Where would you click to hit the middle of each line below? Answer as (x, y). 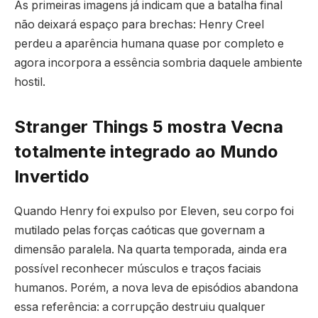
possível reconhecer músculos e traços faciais (138, 269)
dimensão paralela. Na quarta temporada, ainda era (150, 250)
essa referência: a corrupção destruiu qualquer (140, 307)
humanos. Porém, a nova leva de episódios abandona (156, 288)
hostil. (30, 82)
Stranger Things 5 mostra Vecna (149, 127)
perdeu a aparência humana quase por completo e (149, 44)
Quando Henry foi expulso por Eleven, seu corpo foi (154, 212)
